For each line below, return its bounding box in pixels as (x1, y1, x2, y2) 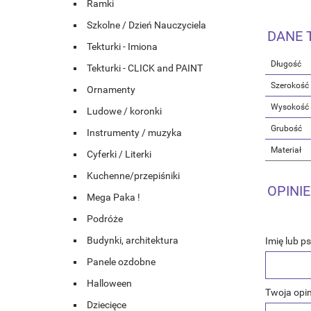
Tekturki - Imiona (87, 41, 158, 53)
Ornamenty (87, 84, 135, 96)
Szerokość (271, 80, 309, 90)
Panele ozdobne (87, 256, 155, 268)
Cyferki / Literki (87, 149, 151, 160)
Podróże (87, 213, 123, 225)
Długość (271, 58, 301, 69)
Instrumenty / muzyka (87, 127, 182, 139)
